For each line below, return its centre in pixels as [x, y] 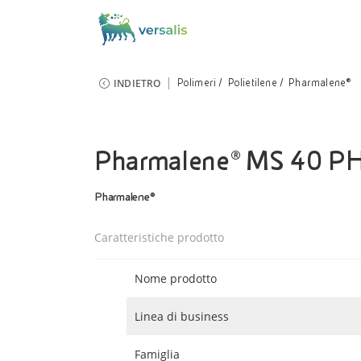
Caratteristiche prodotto [159, 237]
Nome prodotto [176, 278]
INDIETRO [137, 83]
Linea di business [182, 316]
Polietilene [252, 83]
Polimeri [197, 83]
